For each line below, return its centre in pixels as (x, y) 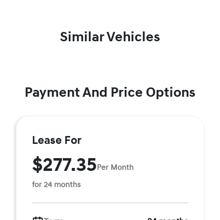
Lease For (57, 140)
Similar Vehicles (110, 37)
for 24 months (56, 185)
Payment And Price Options (110, 93)
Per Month (115, 167)
